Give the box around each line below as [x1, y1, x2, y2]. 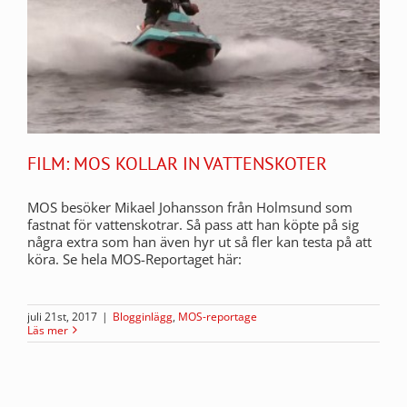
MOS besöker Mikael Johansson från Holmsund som [27, 197, 352, 216]
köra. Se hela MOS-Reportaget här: [27, 249, 242, 268]
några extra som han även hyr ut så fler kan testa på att [27, 232, 372, 251]
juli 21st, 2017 [27, 308, 97, 324]
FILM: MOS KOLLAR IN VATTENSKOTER [27, 151, 327, 175]
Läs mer [27, 322, 68, 338]
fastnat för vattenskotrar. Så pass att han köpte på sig [27, 214, 359, 233]
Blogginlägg [113, 308, 173, 324]
